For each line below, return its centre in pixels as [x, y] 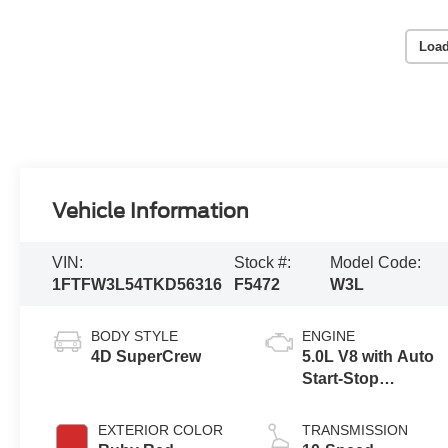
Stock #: [263, 262]
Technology [347, 400]
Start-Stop [341, 378]
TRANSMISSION [355, 429]
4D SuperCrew [146, 356]
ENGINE [329, 335]
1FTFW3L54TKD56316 [137, 284]
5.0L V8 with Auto [368, 356]
